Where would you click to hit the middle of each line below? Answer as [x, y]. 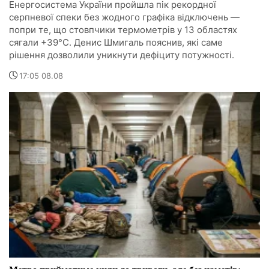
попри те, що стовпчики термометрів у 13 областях [123, 30]
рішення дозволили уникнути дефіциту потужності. [122, 55]
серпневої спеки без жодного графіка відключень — [124, 17]
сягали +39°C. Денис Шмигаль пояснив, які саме [116, 43]
